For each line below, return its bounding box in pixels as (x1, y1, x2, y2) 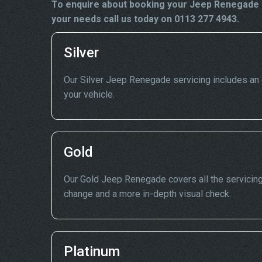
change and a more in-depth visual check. (64, 188, 231, 199)
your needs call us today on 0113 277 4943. (51, 13, 239, 25)
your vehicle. (64, 89, 115, 100)
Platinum (64, 243, 120, 260)
